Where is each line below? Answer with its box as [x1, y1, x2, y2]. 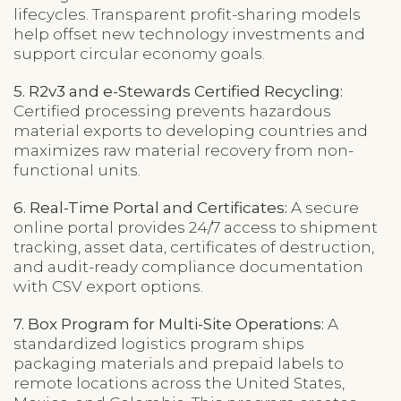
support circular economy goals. [13, 44, 265, 63]
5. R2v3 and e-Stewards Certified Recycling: [13, 81, 343, 100]
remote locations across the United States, [13, 373, 345, 392]
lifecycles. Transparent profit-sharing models [13, 4, 361, 23]
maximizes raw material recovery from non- [13, 141, 354, 159]
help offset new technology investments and [13, 24, 365, 43]
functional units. [13, 160, 141, 179]
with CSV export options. [13, 277, 203, 295]
